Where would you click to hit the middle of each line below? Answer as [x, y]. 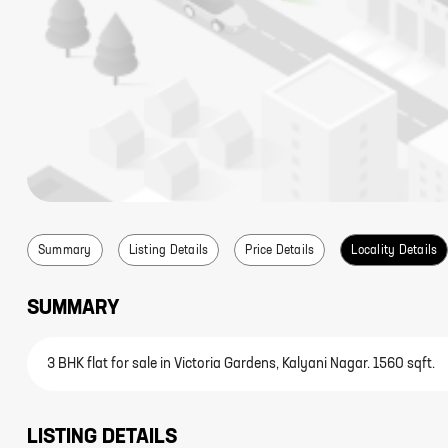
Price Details [280, 251]
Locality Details [394, 251]
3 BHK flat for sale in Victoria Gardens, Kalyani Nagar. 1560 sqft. [241, 364]
